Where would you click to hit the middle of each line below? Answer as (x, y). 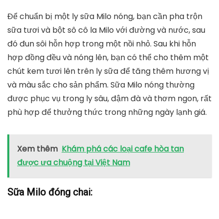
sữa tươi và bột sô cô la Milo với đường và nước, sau (106, 30)
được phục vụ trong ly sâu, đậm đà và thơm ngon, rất (109, 99)
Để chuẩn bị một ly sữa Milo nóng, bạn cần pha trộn (105, 16)
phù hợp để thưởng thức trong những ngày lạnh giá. (107, 112)
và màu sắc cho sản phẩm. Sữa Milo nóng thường (101, 85)
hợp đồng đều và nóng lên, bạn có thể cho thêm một (108, 57)
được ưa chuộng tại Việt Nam (74, 163)
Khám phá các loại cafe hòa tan (123, 149)
